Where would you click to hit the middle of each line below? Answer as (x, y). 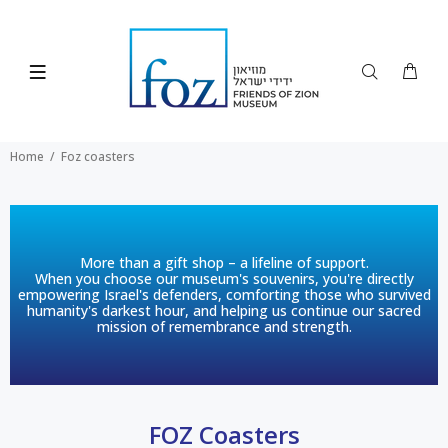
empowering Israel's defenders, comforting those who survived (224, 294)
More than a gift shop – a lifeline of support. (224, 262)
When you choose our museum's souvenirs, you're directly (224, 278)
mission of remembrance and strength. (224, 326)
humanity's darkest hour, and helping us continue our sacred (224, 310)
